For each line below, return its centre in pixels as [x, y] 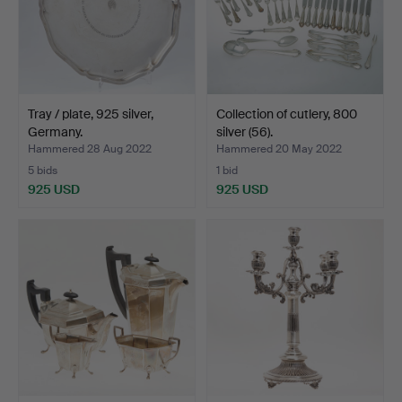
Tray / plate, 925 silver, [91, 114]
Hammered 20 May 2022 [279, 149]
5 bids [43, 171]
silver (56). [245, 132]
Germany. [55, 132]
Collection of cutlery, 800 [287, 114]
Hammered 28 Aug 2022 [90, 149]
